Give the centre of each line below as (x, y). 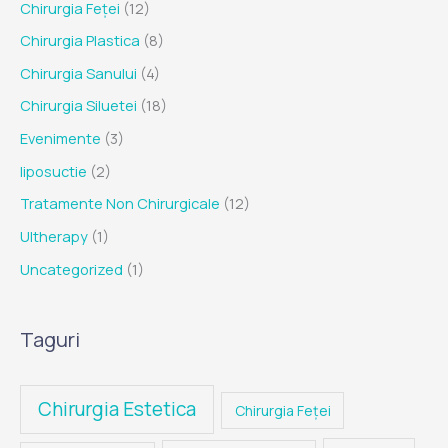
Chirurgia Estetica (117, 409)
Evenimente (60, 138)
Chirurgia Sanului (78, 72)
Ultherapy (54, 236)
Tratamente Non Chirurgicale (120, 203)
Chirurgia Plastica (80, 40)
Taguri (50, 339)
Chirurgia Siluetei (78, 105)
